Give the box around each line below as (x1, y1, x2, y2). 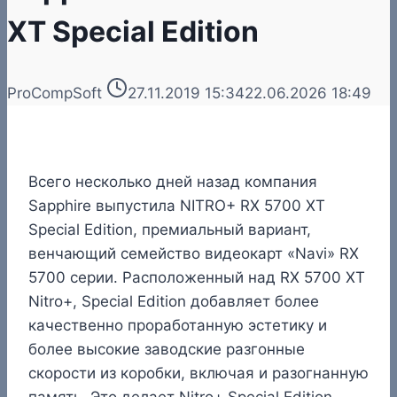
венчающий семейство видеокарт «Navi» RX (28, 244, 359, 262)
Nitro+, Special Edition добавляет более (28, 292, 319, 310)
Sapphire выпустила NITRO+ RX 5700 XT (28, 196, 325, 214)
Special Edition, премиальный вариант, (28, 220, 311, 238)
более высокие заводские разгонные (28, 339, 305, 358)
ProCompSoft (7, 83, 102, 102)
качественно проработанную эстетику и (28, 315, 327, 334)
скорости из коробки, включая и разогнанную (28, 363, 369, 382)
